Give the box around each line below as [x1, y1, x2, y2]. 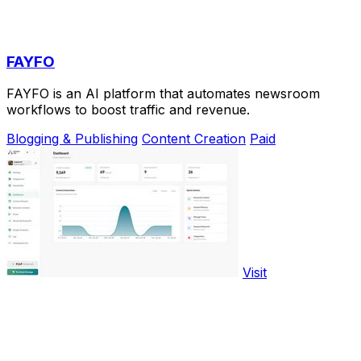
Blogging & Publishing [6, 131, 138, 147]
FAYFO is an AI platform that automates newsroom [6, 85, 320, 102]
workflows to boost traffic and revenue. [6, 102, 250, 118]
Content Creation [142, 131, 246, 147]
